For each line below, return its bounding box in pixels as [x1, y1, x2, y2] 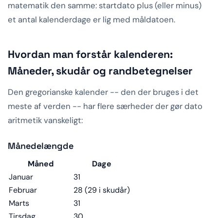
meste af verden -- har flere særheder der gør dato [8, 101, 202, 112]
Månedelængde [8, 140, 73, 152]
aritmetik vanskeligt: [8, 115, 83, 126]
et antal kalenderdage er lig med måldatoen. [8, 14, 175, 25]
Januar [9, 172, 33, 182]
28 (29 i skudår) [73, 185, 130, 196]
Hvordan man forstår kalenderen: [8, 48, 173, 61]
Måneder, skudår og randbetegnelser [8, 64, 193, 78]
